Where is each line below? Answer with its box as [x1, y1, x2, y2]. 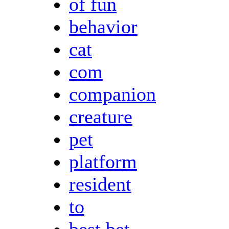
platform [69, 150, 137, 172]
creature [69, 105, 132, 127]
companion [69, 83, 156, 105]
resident [69, 173, 131, 195]
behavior [69, 15, 138, 37]
